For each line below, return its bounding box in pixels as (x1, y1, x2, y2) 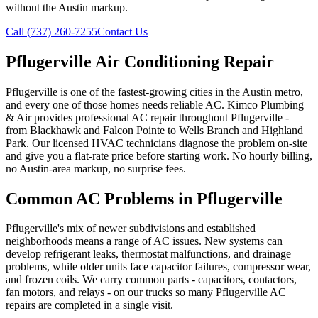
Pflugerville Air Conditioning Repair (6, 52, 274, 71)
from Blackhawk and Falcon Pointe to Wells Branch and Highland (6, 124, 303, 136)
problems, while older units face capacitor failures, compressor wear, (6, 261, 311, 273)
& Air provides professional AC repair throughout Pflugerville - (6, 111, 289, 124)
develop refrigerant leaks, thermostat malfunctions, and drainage (6, 248, 291, 261)
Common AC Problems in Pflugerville (6, 189, 283, 208)
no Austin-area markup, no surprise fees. (6, 162, 186, 175)
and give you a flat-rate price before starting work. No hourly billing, (6, 149, 312, 162)
